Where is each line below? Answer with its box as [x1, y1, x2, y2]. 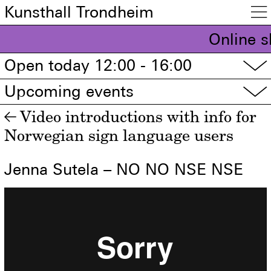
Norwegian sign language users [4, 125, 234, 146]
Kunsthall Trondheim [4, 2, 154, 21]
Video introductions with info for [20, 106, 257, 127]
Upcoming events [4, 82, 134, 100]
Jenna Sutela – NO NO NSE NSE [4, 160, 244, 178]
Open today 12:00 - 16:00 [4, 56, 192, 75]
